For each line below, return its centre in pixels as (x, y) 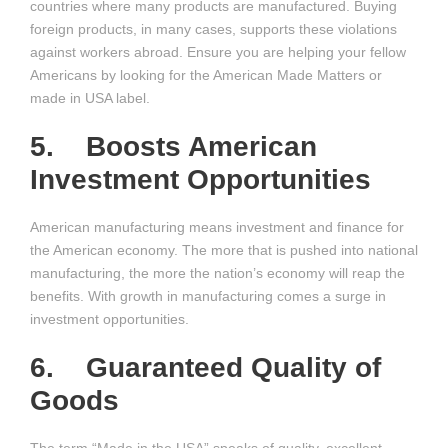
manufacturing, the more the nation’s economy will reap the (217, 273)
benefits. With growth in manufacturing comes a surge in (208, 296)
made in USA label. (90, 98)
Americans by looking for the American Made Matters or (206, 75)
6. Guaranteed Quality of (205, 367)
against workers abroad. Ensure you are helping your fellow (218, 52)
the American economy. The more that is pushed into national (224, 250)
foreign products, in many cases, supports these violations (213, 29)
